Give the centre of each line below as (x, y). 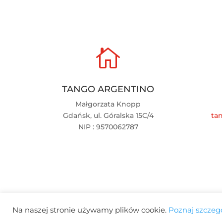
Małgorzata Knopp (108, 104)
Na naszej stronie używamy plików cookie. (90, 210)
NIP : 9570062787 (108, 127)
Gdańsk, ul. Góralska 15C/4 (108, 116)
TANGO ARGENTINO (108, 89)
